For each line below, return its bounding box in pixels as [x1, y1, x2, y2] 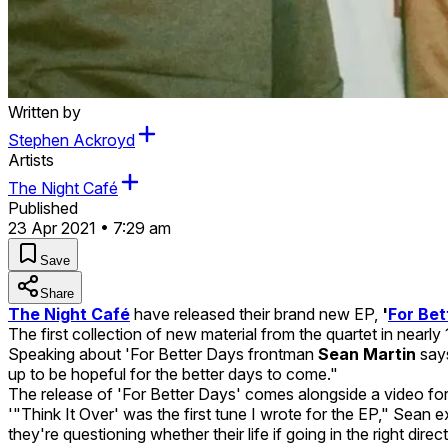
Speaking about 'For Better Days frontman [8, 343, 318, 364]
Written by [8, 101, 81, 122]
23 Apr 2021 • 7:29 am [8, 217, 171, 238]
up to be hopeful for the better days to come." [8, 363, 338, 384]
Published [8, 197, 78, 218]
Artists [8, 149, 54, 170]
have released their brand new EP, [130, 303, 382, 324]
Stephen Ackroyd [8, 129, 135, 150]
